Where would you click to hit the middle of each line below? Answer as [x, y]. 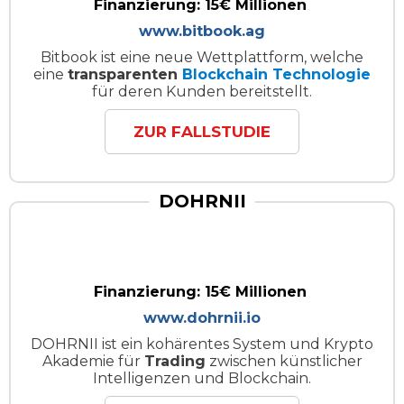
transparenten [125, 74]
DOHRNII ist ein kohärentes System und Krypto [202, 344]
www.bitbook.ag [202, 31]
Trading [174, 361]
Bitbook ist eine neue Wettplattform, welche [202, 57]
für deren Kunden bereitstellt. [202, 91]
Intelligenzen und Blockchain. [202, 378]
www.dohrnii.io [202, 317]
